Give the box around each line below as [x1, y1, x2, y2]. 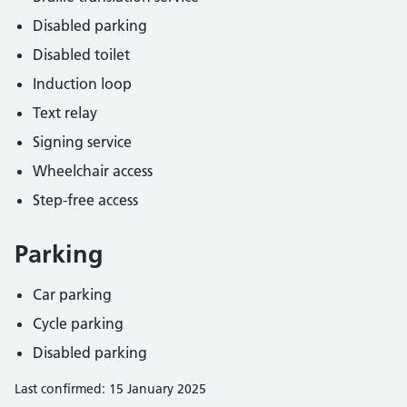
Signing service [33, 133, 132, 151]
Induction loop [33, 74, 132, 93]
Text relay [33, 104, 97, 122]
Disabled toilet [33, 45, 130, 64]
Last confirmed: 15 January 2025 [15, 381, 206, 397]
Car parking [33, 285, 112, 303]
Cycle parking [33, 314, 124, 333]
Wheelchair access [33, 162, 153, 180]
